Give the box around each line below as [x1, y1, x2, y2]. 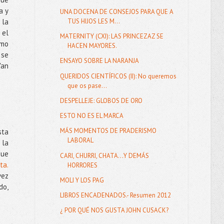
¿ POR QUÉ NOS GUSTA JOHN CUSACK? [60, 206, 169, 215]
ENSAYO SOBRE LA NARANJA [60, 56, 139, 65]
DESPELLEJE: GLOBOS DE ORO [60, 96, 143, 105]
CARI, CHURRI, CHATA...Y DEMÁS [60, 151, 149, 160]
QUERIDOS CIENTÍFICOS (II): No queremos [60, 71, 177, 80]
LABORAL [67, 136, 94, 145]
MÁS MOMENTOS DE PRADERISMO [60, 126, 157, 135]
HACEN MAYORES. [67, 41, 117, 50]
